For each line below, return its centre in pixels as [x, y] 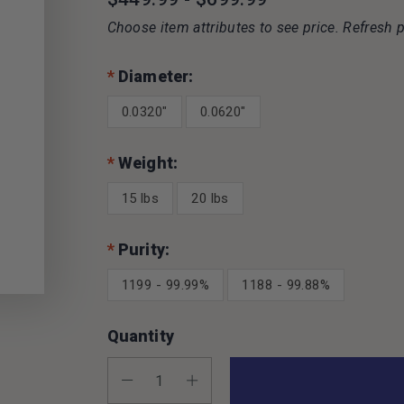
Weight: [146, 164]
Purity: [142, 250]
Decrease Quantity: [174, 379]
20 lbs [210, 198]
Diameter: [154, 77]
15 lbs [140, 198]
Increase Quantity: [237, 379]
